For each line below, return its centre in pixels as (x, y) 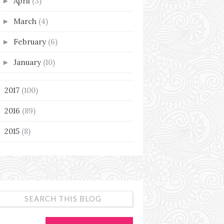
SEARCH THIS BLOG (63, 198)
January (28, 62)
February (31, 41)
